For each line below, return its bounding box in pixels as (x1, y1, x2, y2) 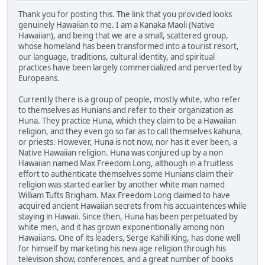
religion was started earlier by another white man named (18, 179, 225, 190)
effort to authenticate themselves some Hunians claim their (18, 169, 234, 180)
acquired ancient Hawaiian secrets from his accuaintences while (18, 201, 247, 212)
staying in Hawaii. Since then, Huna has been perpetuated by (18, 211, 238, 222)
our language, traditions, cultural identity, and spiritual (18, 51, 215, 63)
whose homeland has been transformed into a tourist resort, (18, 41, 239, 52)
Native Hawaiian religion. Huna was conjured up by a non (18, 147, 223, 159)
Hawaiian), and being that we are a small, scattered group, (18, 30, 228, 41)
